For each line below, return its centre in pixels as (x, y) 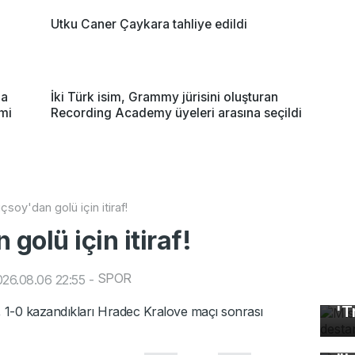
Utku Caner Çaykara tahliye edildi (149, 24)
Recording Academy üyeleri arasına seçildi (176, 113)
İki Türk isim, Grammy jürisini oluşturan (164, 97)
